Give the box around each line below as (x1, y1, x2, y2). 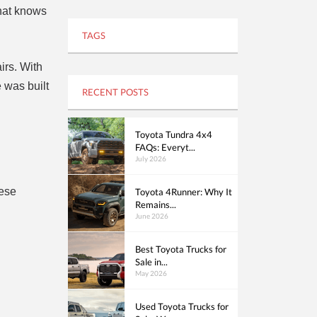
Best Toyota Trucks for (135, 243, 226, 255)
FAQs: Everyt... (135, 142, 195, 153)
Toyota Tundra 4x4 (135, 129, 212, 140)
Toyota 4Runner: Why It (135, 186, 232, 197)
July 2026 (135, 154, 166, 163)
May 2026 (135, 269, 167, 277)
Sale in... (135, 256, 168, 267)
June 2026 (135, 212, 168, 220)
